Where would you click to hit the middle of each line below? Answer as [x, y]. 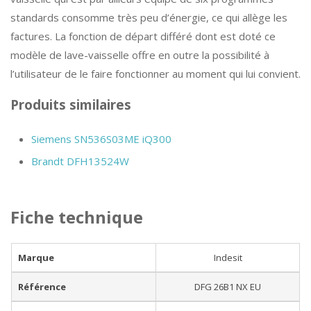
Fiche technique [77, 217]
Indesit [228, 258]
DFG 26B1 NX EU [228, 287]
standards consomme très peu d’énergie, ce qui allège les [149, 17]
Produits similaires [71, 105]
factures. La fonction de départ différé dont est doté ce [143, 36]
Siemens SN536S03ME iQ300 [101, 139]
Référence [42, 287]
